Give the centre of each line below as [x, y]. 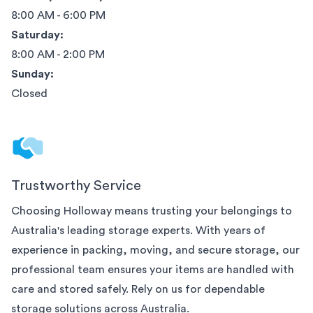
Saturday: [37, 35]
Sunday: [32, 74]
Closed [29, 93]
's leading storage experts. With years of [161, 230]
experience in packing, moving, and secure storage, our [155, 250]
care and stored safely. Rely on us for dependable [138, 289]
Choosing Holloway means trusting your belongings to [152, 211]
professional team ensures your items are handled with [153, 269]
